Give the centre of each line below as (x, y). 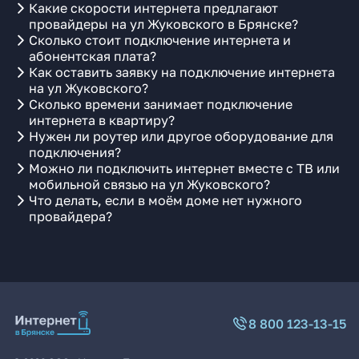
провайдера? (71, 216)
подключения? (75, 152)
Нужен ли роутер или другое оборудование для (181, 136)
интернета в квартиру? (102, 120)
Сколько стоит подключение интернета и (160, 40)
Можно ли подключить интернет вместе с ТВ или (184, 168)
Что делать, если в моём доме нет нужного (165, 200)
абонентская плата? (93, 56)
